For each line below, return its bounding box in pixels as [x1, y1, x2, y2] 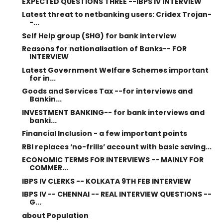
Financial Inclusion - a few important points [21, 128, 187, 138]
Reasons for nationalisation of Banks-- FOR [21, 44, 187, 54]
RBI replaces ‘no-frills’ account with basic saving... [21, 141, 212, 152]
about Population [21, 210, 89, 221]
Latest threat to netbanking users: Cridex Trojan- [21, 9, 212, 19]
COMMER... [29, 163, 68, 173]
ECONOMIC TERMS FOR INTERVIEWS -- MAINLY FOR [21, 155, 204, 165]
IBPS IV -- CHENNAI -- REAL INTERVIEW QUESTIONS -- [21, 189, 212, 199]
